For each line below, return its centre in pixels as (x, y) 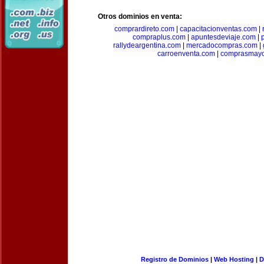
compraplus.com (159, 37)
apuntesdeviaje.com (223, 37)
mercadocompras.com (222, 45)
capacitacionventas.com (218, 29)
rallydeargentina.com (147, 45)
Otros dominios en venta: (140, 16)
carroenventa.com (186, 54)
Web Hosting (234, 259)
